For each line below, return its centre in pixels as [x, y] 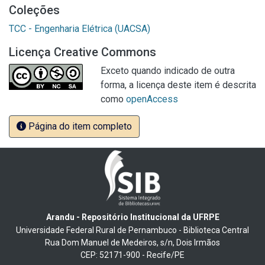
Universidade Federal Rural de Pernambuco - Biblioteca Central [132, 230]
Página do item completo [79, 126]
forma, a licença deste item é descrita [178, 85]
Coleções [34, 10]
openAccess [152, 99]
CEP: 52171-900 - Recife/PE [132, 255]
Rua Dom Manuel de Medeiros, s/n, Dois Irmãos [132, 242]
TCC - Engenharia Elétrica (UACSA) [80, 29]
